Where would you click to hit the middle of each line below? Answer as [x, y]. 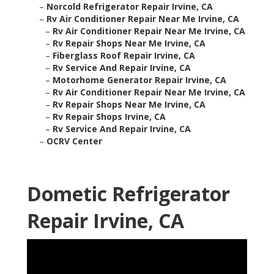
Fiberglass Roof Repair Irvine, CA [124, 56]
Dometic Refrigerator [128, 194]
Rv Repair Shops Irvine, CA [109, 117]
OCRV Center [74, 141]
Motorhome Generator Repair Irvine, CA [139, 80]
